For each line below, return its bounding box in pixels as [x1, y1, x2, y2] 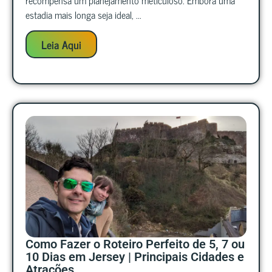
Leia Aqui [41, 35, 81, 54]
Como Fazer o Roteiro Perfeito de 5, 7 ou [25, 237, 245, 252]
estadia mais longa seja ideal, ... [25, 6, 141, 22]
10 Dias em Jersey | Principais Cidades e [25, 250, 244, 265]
